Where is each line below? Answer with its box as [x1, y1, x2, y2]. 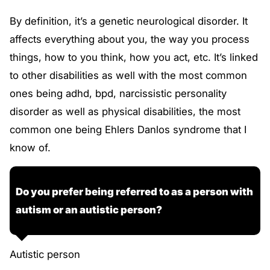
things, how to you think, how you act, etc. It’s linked [10, 51, 258, 63]
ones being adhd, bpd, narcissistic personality [10, 87, 227, 99]
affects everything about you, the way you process [10, 33, 250, 45]
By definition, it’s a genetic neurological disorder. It [10, 14, 248, 27]
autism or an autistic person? [16, 204, 162, 216]
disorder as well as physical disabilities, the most [10, 105, 240, 118]
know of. [10, 141, 51, 154]
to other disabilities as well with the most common [10, 69, 247, 81]
